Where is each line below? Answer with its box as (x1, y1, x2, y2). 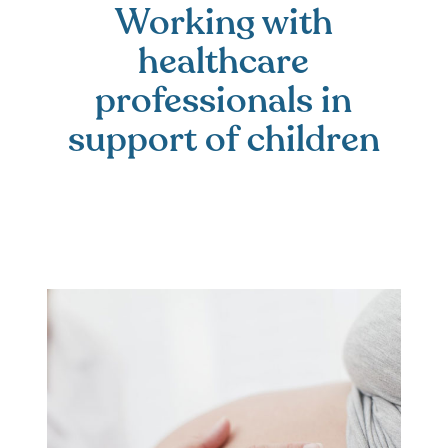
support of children (67, 114, 380, 164)
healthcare (138, 36, 310, 86)
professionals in (95, 75, 353, 125)
